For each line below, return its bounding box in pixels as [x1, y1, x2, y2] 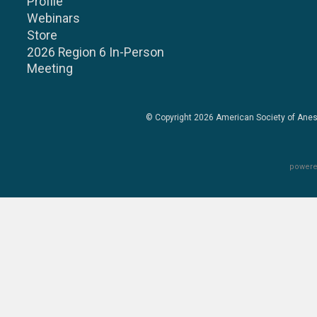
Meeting [27, 62, 74, 76]
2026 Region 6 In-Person [27, 45, 165, 60]
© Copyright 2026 [146, 113, 216, 123]
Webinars [27, 11, 81, 26]
